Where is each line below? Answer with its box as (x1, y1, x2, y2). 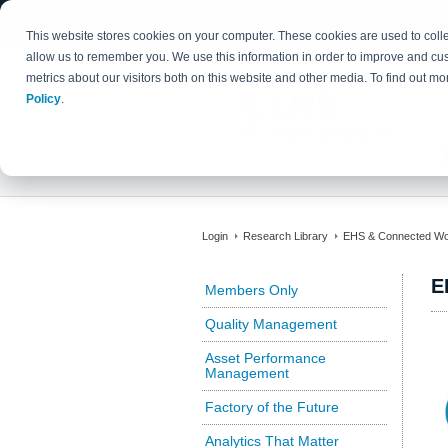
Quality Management (205, 316, 337, 332)
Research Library (243, 230, 328, 242)
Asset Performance (205, 350, 326, 366)
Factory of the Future (205, 399, 339, 415)
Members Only (205, 282, 298, 298)
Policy (26, 92, 62, 107)
